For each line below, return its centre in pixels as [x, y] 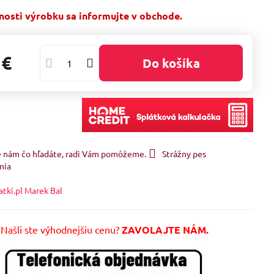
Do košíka [176, 63]
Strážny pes [184, 153]
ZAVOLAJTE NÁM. [165, 229]
